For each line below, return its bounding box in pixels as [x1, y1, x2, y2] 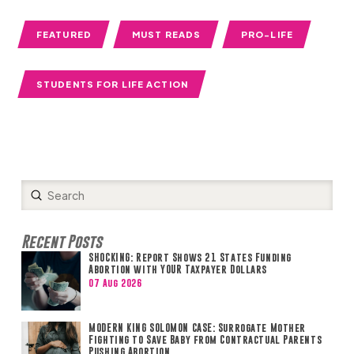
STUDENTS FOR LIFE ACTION [36, 77, 188, 89]
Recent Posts [21, 232, 102, 250]
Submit [36, 186, 74, 201]
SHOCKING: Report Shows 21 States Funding [88, 250, 292, 263]
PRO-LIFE [240, 28, 293, 40]
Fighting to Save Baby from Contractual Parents [88, 333, 322, 345]
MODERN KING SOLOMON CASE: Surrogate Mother [88, 321, 306, 333]
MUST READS [131, 28, 201, 40]
